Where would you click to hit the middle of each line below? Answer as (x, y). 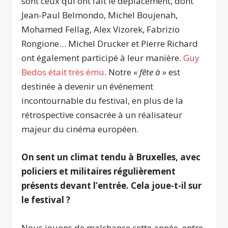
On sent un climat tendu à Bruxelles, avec (111, 157)
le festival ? (46, 199)
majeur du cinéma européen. (80, 129)
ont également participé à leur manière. (103, 58)
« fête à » (151, 72)
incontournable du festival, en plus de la (103, 100)
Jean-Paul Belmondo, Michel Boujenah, (100, 15)
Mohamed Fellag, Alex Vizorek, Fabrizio (101, 29)
